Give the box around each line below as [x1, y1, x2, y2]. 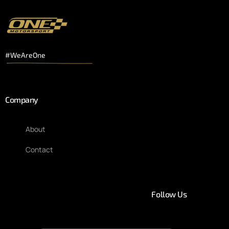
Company [5, 95, 38, 105]
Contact [26, 145, 53, 155]
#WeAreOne [5, 51, 45, 60]
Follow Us [151, 189, 187, 199]
